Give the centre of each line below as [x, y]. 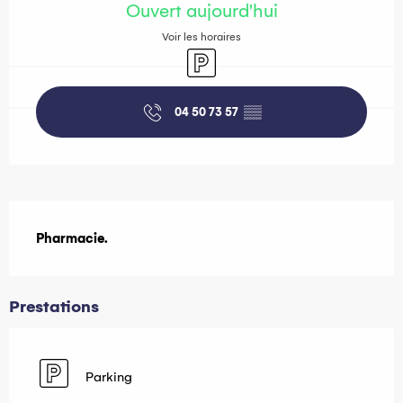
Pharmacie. [72, 239]
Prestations [54, 307]
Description [68, 217]
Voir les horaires [201, 37]
